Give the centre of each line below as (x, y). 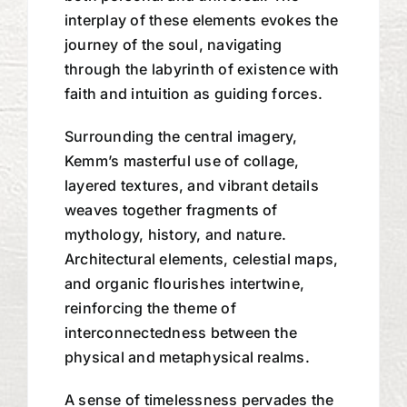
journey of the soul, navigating (173, 44)
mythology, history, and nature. (175, 234)
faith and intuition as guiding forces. (194, 93)
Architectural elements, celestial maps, (201, 258)
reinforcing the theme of (150, 308)
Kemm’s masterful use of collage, (182, 160)
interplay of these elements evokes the (201, 20)
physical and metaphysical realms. (187, 357)
